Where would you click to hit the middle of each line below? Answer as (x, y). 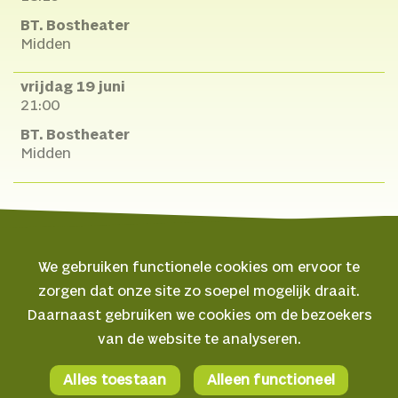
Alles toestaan (115, 380)
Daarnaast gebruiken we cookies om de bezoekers (199, 315)
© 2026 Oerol (59, 301)
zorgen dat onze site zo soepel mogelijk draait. (199, 291)
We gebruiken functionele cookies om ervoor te (199, 267)
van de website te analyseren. (199, 339)
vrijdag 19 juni (72, 87)
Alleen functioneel (271, 380)
